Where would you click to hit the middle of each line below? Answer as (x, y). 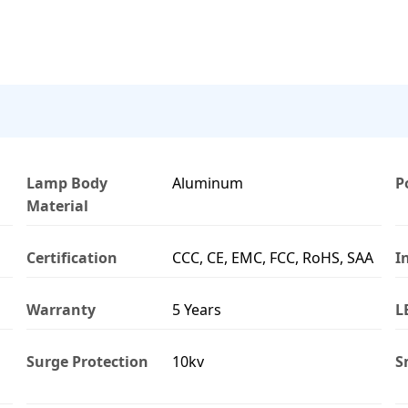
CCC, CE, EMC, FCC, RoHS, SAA (273, 257)
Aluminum (208, 183)
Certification (72, 257)
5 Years (197, 309)
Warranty (61, 309)
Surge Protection (87, 361)
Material (57, 205)
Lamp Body (67, 183)
